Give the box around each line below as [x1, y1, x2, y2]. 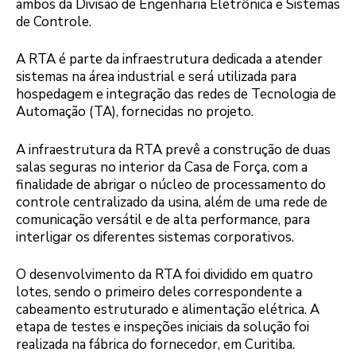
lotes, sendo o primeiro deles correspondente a [16, 283, 302, 302]
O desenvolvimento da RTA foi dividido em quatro [16, 265, 313, 284]
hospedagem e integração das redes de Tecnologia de [16, 85, 336, 104]
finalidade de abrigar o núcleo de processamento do [16, 175, 326, 194]
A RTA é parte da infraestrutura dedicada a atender [16, 50, 323, 69]
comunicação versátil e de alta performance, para [16, 210, 310, 229]
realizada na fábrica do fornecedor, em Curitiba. [16, 335, 295, 354]
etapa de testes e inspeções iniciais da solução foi [16, 318, 309, 337]
